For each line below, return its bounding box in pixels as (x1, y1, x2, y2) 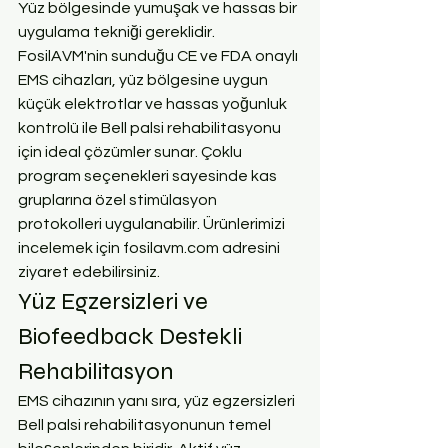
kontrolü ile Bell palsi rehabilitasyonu (18, 119, 284, 136)
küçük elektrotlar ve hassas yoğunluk (18, 95, 290, 112)
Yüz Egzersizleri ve (18, 286, 213, 316)
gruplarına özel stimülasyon (18, 191, 220, 208)
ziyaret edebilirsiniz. (18, 263, 160, 280)
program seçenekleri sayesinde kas (18, 167, 280, 184)
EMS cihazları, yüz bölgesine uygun (18, 71, 271, 88)
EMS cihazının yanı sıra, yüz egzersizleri (18, 392, 298, 409)
